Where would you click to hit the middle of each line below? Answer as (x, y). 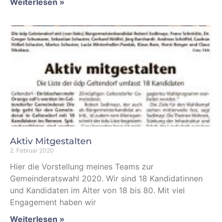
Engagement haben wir (53, 202)
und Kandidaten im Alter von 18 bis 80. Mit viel (97, 190)
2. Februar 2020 (32, 150)
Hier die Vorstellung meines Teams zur (82, 166)
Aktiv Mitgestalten (51, 141)
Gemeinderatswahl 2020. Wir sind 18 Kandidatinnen (106, 178)
